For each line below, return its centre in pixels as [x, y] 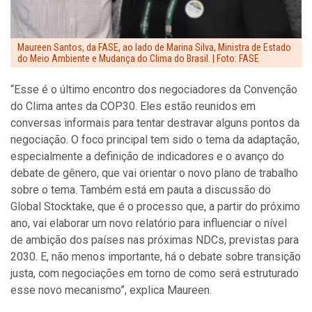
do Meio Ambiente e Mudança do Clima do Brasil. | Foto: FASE [138, 59]
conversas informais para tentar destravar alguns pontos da [155, 123]
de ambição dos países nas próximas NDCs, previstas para [155, 240]
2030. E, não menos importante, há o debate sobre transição [156, 257]
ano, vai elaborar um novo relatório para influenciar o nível [149, 224]
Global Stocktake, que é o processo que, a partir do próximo [155, 207]
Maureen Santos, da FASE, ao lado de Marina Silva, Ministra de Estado [154, 48]
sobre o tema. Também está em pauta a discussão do [141, 190]
